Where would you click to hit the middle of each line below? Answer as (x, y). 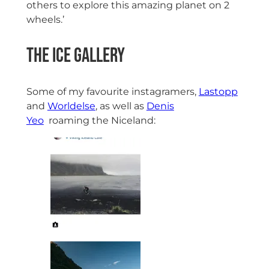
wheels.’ (45, 20)
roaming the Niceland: (99, 120)
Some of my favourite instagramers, (112, 91)
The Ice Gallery (75, 56)
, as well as (121, 106)
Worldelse (71, 106)
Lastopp (218, 91)
